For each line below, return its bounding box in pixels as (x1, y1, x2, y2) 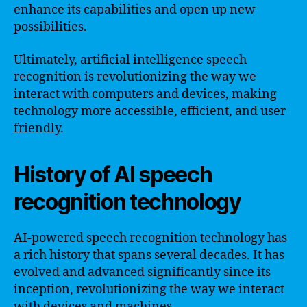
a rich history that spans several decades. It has (14, 247, 284, 263)
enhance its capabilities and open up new (14, 2, 256, 18)
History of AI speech (14, 160, 212, 188)
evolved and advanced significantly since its (14, 264, 271, 280)
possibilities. (14, 19, 87, 35)
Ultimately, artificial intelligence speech (14, 51, 247, 68)
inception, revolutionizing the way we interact (14, 281, 284, 297)
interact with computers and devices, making (14, 86, 277, 102)
